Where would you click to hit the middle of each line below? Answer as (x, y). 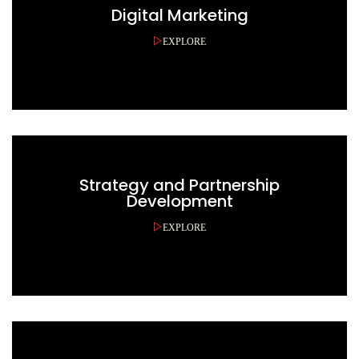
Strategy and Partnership (179, 185)
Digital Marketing (179, 15)
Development (179, 201)
